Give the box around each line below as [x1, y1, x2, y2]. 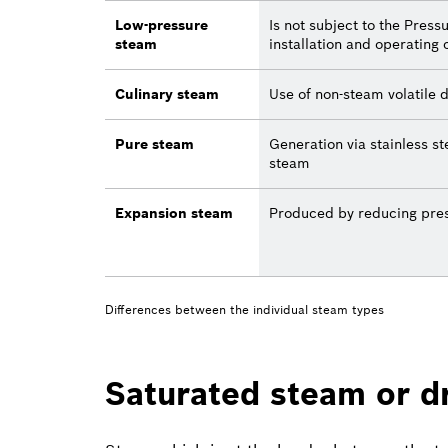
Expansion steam [115, 203, 233, 222]
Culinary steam [115, 84, 219, 103]
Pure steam [115, 134, 194, 153]
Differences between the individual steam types [105, 301, 384, 317]
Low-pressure [115, 15, 208, 34]
